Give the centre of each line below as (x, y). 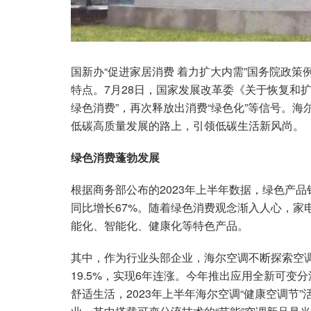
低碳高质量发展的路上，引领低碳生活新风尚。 (187, 125)
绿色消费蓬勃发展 (115, 157)
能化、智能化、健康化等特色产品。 (160, 225)
